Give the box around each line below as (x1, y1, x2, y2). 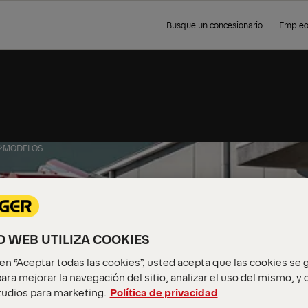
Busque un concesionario (166, 19, 263, 30)
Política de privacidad (109, 285, 218, 300)
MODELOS (3, 142, 43, 153)
